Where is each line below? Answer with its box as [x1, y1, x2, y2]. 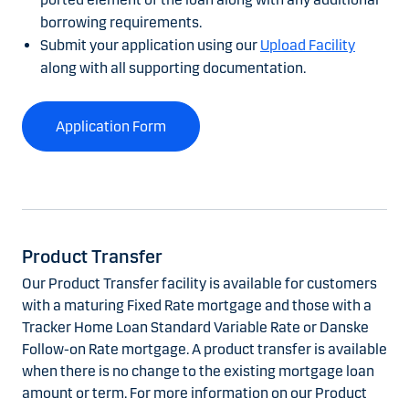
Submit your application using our [40, 37, 260, 55]
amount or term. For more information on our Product [22, 384, 367, 403]
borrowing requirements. [40, 14, 202, 32]
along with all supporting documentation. [40, 59, 306, 78]
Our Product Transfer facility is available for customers [22, 275, 377, 293]
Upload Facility [260, 37, 355, 55]
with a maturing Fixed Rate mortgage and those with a [22, 297, 372, 315]
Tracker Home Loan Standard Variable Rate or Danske [22, 319, 369, 337]
